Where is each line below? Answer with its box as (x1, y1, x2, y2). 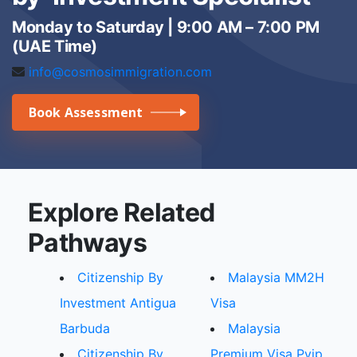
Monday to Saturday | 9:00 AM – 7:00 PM (12, 18, 320, 37)
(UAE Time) (12, 37, 97, 57)
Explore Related (28, 197, 215, 229)
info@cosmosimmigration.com (29, 64, 212, 80)
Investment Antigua (60, 295, 176, 312)
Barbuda (60, 320, 110, 337)
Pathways (28, 227, 147, 259)
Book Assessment (29, 104, 143, 122)
